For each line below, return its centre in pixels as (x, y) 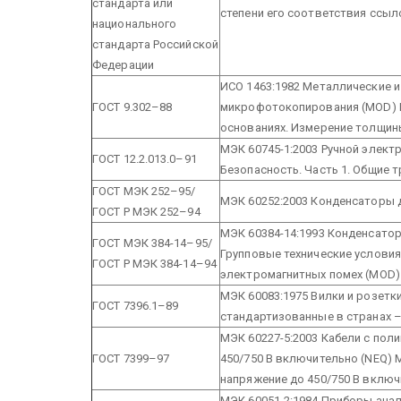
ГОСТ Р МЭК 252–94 (146, 211)
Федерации (123, 64)
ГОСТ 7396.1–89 (136, 305)
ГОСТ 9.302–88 (132, 107)
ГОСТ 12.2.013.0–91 (145, 158)
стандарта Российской (155, 44)
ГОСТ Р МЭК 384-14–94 (154, 263)
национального (135, 23)
